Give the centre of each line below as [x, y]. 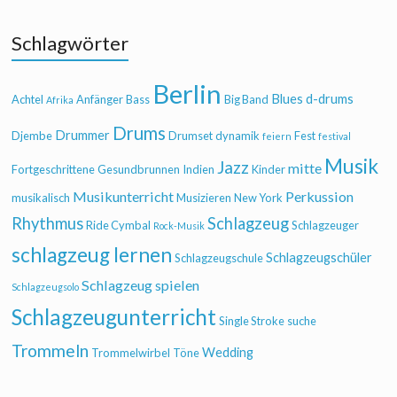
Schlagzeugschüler [319, 257]
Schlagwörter [70, 43]
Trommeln [51, 350]
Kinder [269, 169]
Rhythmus [48, 223]
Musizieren [204, 198]
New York [259, 198]
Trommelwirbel [131, 353]
